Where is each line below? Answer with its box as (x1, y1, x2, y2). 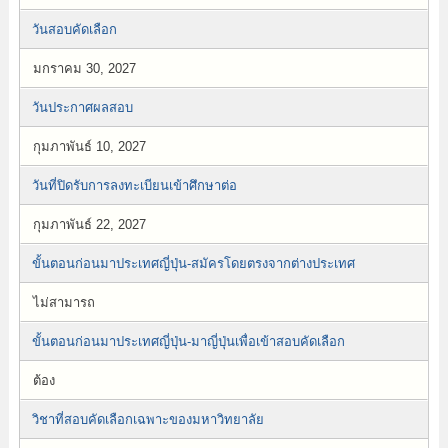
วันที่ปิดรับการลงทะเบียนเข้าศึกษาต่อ (31, 178, 237, 193)
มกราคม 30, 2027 (32, 61, 136, 76)
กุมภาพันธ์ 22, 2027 (32, 217, 146, 232)
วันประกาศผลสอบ (31, 100, 133, 115)
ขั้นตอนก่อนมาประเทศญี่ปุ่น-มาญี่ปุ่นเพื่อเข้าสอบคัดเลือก (31, 334, 345, 349)
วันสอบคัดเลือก (31, 22, 117, 37)
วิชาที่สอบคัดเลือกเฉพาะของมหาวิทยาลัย (31, 412, 264, 427)
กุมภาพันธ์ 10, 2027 (32, 139, 146, 154)
